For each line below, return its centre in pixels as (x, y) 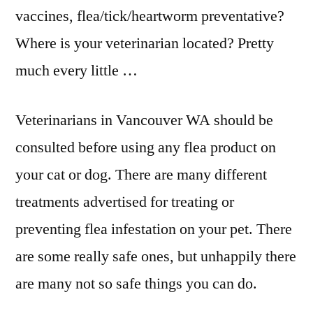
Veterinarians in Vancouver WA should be (144, 120)
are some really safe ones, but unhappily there (156, 256)
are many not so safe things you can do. (136, 284)
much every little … (77, 71)
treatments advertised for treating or (125, 202)
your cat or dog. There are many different (141, 175)
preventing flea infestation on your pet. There (154, 229)
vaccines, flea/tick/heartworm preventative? (150, 16)
